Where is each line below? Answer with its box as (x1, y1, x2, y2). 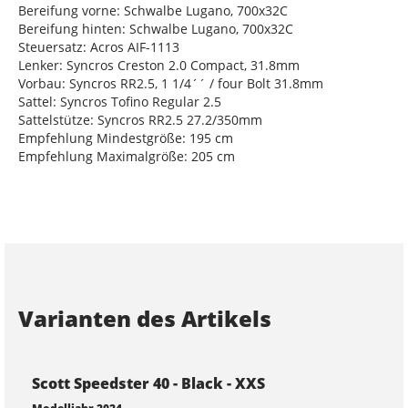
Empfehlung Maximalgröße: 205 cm (18, 148, 235, 165)
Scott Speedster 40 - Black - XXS (32, 373, 265, 393)
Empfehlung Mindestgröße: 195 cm (18, 129, 233, 147)
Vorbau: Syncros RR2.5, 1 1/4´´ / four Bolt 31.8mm (18, 75, 323, 92)
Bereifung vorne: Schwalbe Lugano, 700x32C (18, 2, 288, 19)
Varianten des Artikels (18, 303, 271, 333)
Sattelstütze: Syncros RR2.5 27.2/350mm (18, 111, 262, 128)
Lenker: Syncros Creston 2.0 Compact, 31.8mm (18, 56, 300, 74)
